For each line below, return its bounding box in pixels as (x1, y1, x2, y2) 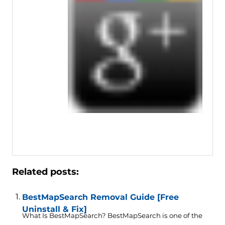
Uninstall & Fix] (22, 204, 87, 214)
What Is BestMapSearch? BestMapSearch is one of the (22, 211, 202, 220)
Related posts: (12, 166, 79, 178)
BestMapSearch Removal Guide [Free (22, 192, 179, 202)
